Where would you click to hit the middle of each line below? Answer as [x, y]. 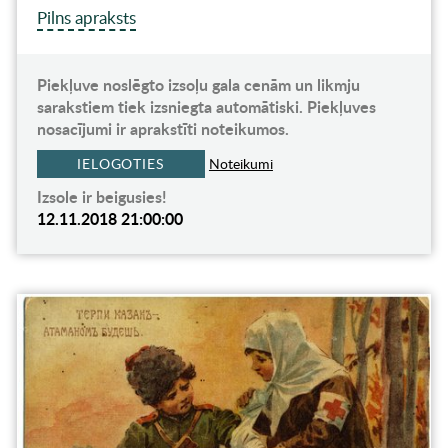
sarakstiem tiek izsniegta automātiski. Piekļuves [206, 107]
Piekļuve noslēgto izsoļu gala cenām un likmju [198, 85]
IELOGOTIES [120, 164]
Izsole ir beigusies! [101, 197]
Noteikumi [240, 164]
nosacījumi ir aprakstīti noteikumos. [162, 129]
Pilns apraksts [86, 18]
